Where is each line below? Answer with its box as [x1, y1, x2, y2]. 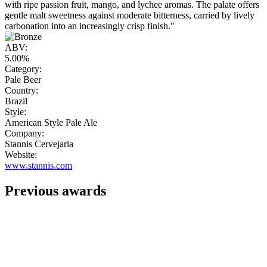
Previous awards [5, 183, 106, 199]
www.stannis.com [5, 160, 72, 171]
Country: [5, 85, 38, 96]
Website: [5, 150, 37, 160]
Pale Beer [5, 74, 41, 85]
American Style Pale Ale [5, 117, 97, 128]
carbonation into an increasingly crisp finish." [5, 21, 175, 32]
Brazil [5, 96, 27, 107]
